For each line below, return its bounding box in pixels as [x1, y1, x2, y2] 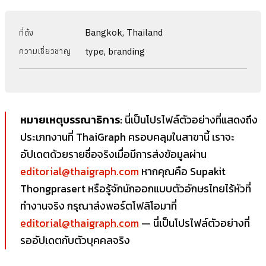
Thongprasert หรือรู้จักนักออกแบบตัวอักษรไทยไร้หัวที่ [20, 180, 251, 197]
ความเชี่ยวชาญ [19, 46, 71, 56]
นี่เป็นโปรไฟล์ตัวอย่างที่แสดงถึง [122, 112, 258, 128]
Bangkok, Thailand [85, 26, 163, 39]
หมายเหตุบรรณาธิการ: [20, 112, 122, 128]
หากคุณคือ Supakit [139, 163, 226, 179]
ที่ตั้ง [19, 27, 34, 38]
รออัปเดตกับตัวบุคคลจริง [20, 232, 130, 248]
